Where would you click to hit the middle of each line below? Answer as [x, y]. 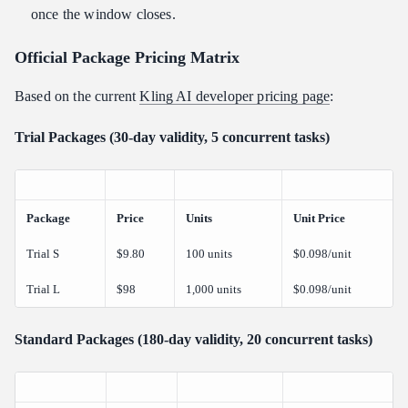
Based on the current [77, 97]
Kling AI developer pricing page [235, 97]
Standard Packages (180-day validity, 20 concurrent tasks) [194, 340]
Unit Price [319, 219]
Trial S [43, 254]
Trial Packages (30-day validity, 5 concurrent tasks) [172, 138]
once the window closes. [103, 15]
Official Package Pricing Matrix [127, 58]
